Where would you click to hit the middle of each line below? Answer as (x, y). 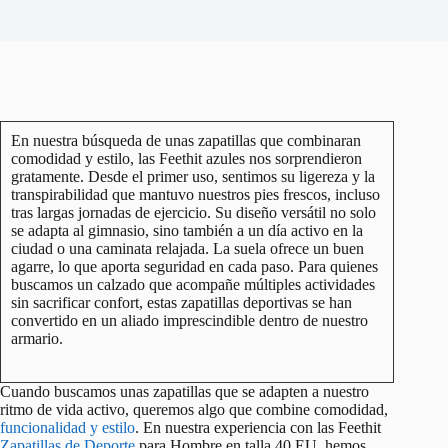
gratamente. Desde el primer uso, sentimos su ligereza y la (193, 176)
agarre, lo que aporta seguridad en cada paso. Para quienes (194, 266)
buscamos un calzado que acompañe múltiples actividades (193, 284)
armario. (37, 338)
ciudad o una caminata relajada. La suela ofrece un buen (187, 248)
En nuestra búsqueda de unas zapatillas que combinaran (186, 140)
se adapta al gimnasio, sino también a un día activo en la (187, 230)
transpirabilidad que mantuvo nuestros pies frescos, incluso (195, 194)
